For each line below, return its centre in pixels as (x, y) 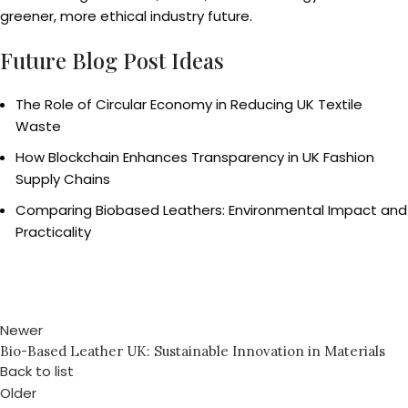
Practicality (53, 232)
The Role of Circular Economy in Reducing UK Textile (189, 104)
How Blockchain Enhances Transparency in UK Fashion (195, 157)
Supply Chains (63, 179)
